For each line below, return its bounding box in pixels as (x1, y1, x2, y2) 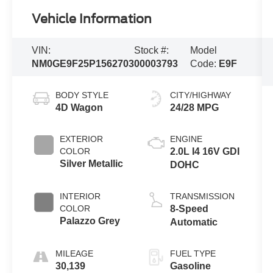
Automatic (169, 216, 218, 227)
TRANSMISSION (169, 191, 235, 201)
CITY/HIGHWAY (169, 90, 231, 100)
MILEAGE (55, 248, 94, 258)
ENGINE (169, 133, 202, 144)
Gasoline (169, 260, 211, 271)
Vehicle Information (32, 11, 152, 26)
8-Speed (169, 203, 208, 214)
